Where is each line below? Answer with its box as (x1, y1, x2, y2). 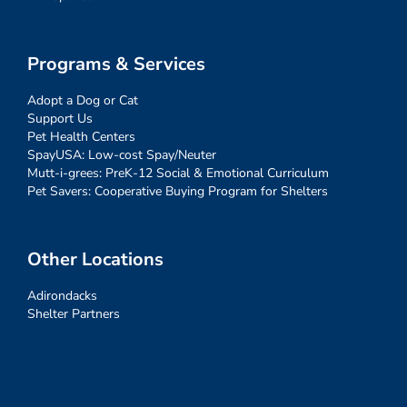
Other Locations (27, 247, 164, 273)
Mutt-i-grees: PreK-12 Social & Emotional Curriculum (27, 164, 329, 183)
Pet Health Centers (27, 128, 135, 146)
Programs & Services (27, 52, 205, 77)
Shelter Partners (27, 305, 120, 323)
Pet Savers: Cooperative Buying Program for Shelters (27, 183, 328, 201)
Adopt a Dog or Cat (27, 92, 138, 110)
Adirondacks (27, 287, 97, 305)
